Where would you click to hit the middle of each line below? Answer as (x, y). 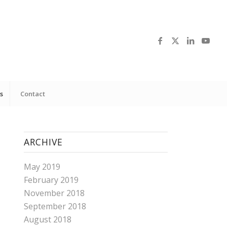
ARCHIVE (43, 142)
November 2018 (54, 193)
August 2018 (47, 219)
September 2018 (55, 206)
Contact (33, 94)
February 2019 (51, 180)
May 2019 (42, 167)
